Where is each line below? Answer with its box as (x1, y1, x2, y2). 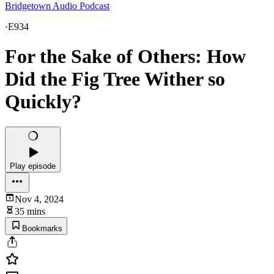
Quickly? (5, 91, 81, 113)
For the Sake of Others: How (5, 45, 246, 68)
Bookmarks (22, 223, 62, 233)
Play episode (10, 161, 56, 171)
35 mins (15, 206, 45, 217)
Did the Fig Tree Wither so (5, 68, 225, 91)
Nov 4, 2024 (15, 193, 64, 204)
